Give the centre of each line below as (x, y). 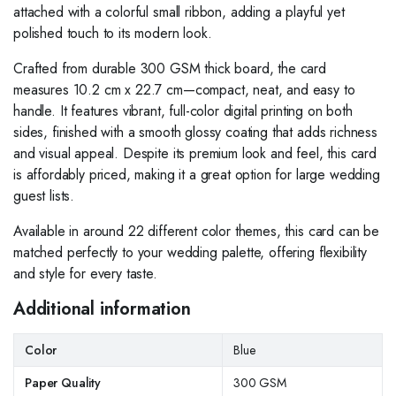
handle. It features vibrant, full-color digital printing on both (183, 110)
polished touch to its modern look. (113, 33)
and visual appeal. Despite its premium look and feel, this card (195, 153)
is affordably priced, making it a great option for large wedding (197, 174)
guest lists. (44, 195)
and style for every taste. (85, 273)
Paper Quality (63, 382)
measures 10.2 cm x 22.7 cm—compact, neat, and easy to (184, 89)
